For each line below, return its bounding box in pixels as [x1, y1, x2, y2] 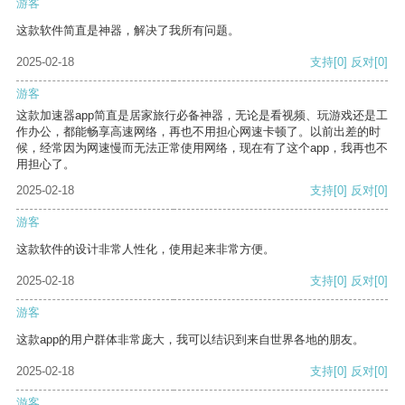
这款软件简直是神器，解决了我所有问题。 [16, 24, 240, 38]
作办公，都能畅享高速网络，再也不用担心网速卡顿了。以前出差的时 [16, 125, 381, 139]
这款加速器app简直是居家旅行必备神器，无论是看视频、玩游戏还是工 [16, 108, 388, 123]
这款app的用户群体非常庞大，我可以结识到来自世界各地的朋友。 [16, 333, 364, 347]
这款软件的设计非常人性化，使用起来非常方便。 [16, 242, 275, 257]
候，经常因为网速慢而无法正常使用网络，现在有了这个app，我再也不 [16, 141, 388, 155]
